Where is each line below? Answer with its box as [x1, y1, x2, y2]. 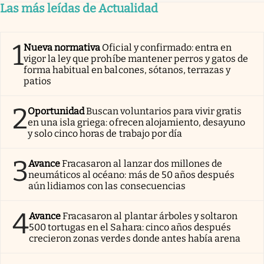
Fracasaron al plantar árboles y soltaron [62, 210, 238, 222]
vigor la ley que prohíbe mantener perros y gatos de [24, 52, 249, 64]
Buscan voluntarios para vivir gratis [86, 105, 242, 117]
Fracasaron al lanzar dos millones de [62, 157, 223, 169]
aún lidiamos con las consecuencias [28, 180, 186, 192]
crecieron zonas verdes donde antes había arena [29, 232, 241, 244]
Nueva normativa [24, 41, 101, 53]
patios [24, 75, 52, 87]
